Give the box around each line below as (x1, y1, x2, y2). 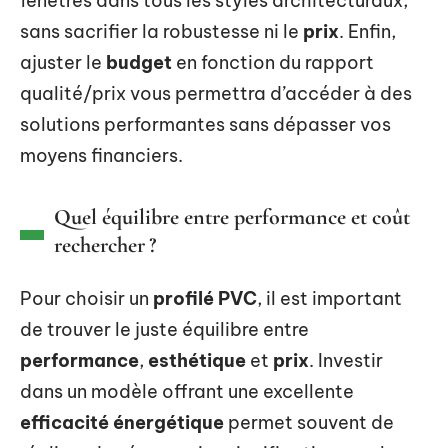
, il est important (257, 286, 402, 310)
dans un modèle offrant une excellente (20, 379, 354, 403)
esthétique (148, 348, 246, 372)
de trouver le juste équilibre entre (20, 317, 309, 341)
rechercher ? (54, 231, 156, 258)
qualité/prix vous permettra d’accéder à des (20, 81, 412, 105)
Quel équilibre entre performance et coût (54, 203, 410, 230)
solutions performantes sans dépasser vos (20, 112, 391, 136)
